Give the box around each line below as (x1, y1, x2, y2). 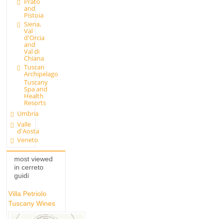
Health (23, 91, 44, 101)
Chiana (23, 53, 44, 63)
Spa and (23, 85, 47, 94)
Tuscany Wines (8, 199, 55, 207)
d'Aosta (17, 126, 40, 135)
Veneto (17, 135, 39, 144)
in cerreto (14, 163, 44, 172)
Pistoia (23, 10, 44, 20)
